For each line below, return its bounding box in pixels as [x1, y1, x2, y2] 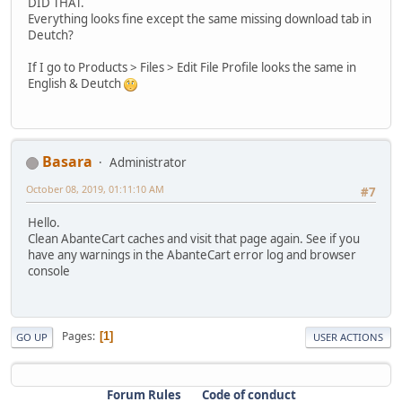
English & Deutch [28, 74, 124, 92]
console [28, 263, 70, 280]
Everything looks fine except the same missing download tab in [28, 10, 371, 27]
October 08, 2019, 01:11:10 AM [26, 181, 164, 196]
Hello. [28, 214, 60, 232]
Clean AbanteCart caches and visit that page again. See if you [28, 231, 360, 248]
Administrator [109, 153, 187, 170]
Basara [42, 151, 92, 171]
